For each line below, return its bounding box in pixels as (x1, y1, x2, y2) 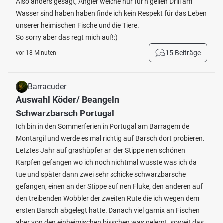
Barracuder (28, 82, 66, 91)
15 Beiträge (165, 49, 201, 57)
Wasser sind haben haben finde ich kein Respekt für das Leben (16, 9, 207, 17)
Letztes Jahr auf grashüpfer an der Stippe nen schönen (16, 146, 185, 154)
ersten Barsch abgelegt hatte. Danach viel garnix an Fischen (16, 206, 200, 214)
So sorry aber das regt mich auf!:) (16, 33, 118, 41)
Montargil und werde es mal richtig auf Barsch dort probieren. (16, 134, 205, 142)
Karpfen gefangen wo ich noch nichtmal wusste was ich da (16, 158, 197, 166)
